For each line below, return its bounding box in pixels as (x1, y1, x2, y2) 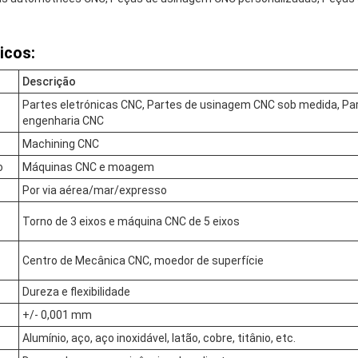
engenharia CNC (22, 113, 104, 127)
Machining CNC (22, 137, 99, 150)
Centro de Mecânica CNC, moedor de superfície (22, 253, 264, 267)
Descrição (22, 74, 76, 88)
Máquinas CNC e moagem (22, 160, 154, 173)
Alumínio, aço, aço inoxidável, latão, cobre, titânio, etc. (22, 331, 296, 344)
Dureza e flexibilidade (22, 284, 130, 298)
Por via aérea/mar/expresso (22, 183, 167, 197)
